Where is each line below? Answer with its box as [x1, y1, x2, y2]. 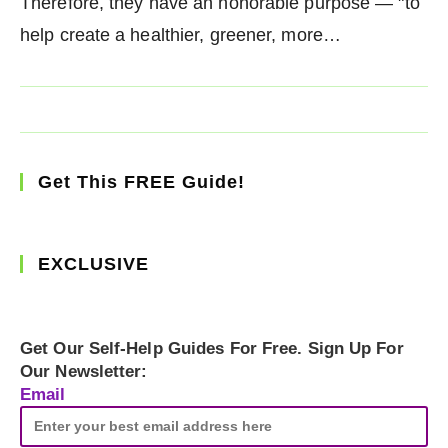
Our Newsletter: [20, 362, 148, 382]
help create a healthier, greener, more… [20, 25, 341, 46]
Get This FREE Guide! [38, 172, 245, 193]
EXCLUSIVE [38, 254, 149, 275]
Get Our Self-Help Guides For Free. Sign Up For [20, 339, 404, 359]
